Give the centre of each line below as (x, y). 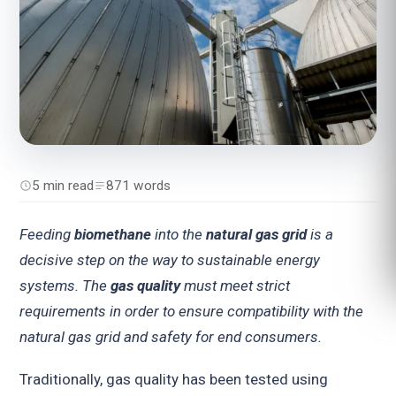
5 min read (63, 185)
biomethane (113, 235)
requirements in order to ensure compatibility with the (192, 312)
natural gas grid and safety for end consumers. (171, 337)
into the (179, 235)
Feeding (47, 235)
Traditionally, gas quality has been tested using (174, 380)
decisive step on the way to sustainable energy (170, 260)
